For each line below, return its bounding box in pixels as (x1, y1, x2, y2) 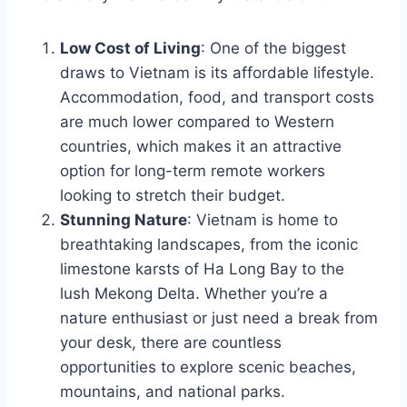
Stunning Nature (60, 210, 187, 229)
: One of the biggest (201, 38, 346, 57)
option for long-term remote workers (60, 161, 325, 180)
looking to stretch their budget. (60, 185, 285, 204)
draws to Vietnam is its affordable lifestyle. (60, 63, 374, 82)
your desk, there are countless (60, 333, 282, 352)
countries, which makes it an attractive (60, 136, 342, 155)
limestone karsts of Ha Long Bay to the (60, 259, 344, 278)
